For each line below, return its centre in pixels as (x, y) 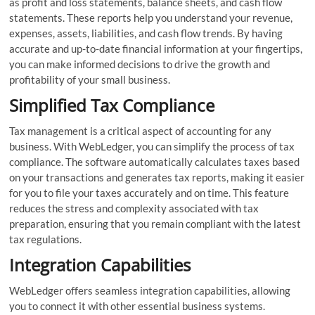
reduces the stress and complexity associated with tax (134, 208)
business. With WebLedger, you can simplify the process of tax (152, 146)
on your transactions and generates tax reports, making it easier (157, 177)
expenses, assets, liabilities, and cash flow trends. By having (146, 33)
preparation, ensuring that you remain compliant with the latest (155, 223)
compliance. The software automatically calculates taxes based (155, 161)
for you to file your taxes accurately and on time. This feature (149, 192)
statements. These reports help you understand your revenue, (151, 17)
